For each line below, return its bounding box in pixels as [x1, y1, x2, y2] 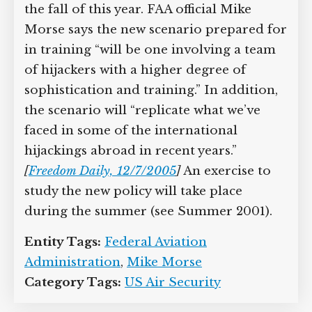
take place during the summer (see [24, 244, 240, 259]
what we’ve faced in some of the [24, 164, 221, 178]
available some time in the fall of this [24, 22, 256, 37]
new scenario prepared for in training [24, 63, 261, 77]
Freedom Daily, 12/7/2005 [114, 204, 261, 219]
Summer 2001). [24, 265, 119, 279]
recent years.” [24, 204, 109, 219]
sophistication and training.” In [24, 123, 218, 138]
